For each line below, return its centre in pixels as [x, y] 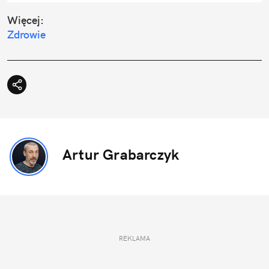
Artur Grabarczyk [121, 155]
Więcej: [26, 20]
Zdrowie [26, 35]
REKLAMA [134, 239]
